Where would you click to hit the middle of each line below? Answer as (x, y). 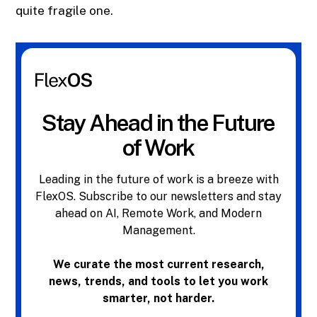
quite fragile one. (65, 11)
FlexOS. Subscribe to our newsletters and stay (158, 197)
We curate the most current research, (158, 265)
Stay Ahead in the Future (158, 123)
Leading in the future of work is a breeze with (158, 180)
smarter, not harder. (158, 299)
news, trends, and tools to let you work (158, 282)
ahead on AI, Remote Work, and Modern (158, 214)
